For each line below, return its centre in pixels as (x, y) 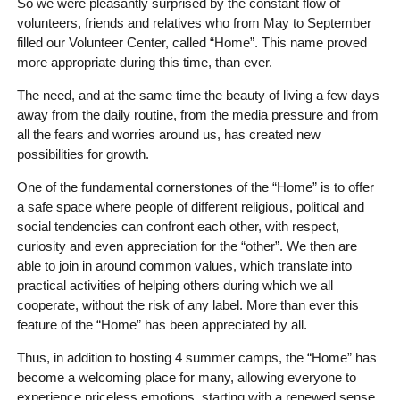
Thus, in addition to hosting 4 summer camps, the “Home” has (196, 358)
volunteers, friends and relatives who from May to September (194, 23)
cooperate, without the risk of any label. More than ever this (187, 305)
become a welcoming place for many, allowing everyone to (186, 378)
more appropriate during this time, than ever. (144, 62)
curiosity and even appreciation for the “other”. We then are (187, 246)
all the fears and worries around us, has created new (168, 135)
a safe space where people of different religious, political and (190, 207)
